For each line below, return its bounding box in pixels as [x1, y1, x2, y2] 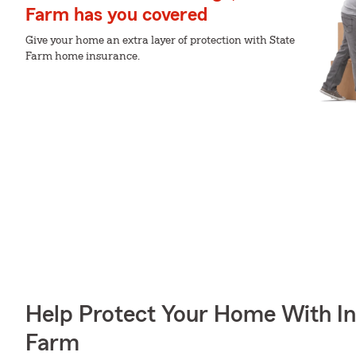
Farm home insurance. [25, 51, 140, 62]
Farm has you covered [25, 6, 207, 25]
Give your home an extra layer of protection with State [25, 35, 295, 46]
